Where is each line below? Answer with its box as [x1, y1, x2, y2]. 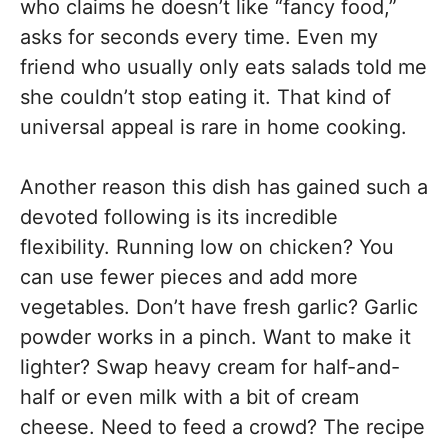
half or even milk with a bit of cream [20, 385, 359, 409]
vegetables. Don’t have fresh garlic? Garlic [20, 295, 418, 319]
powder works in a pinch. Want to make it [20, 325, 411, 349]
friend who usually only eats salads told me [20, 55, 427, 79]
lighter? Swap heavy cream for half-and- [20, 355, 400, 379]
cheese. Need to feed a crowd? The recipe [20, 415, 425, 439]
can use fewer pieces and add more [20, 265, 358, 289]
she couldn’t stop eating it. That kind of [20, 85, 391, 109]
